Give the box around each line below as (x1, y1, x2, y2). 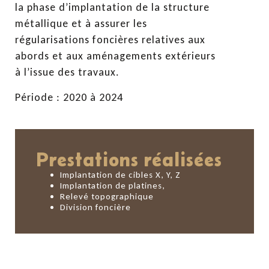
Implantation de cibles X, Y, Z (60, 169, 181, 181)
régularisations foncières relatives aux (15, 33, 205, 47)
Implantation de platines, (60, 180, 165, 192)
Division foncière (60, 202, 131, 213)
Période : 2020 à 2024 (15, 90, 123, 104)
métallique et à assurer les (15, 17, 147, 31)
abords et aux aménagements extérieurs (15, 49, 216, 63)
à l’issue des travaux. (15, 65, 119, 79)
